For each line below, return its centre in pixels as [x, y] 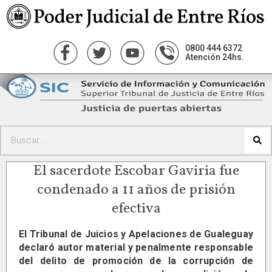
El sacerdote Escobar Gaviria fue [136, 171]
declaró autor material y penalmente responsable [136, 247]
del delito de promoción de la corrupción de [136, 260]
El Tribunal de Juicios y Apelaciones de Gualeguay [136, 234]
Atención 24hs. [214, 57]
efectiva [136, 209]
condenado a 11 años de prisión [136, 190]
